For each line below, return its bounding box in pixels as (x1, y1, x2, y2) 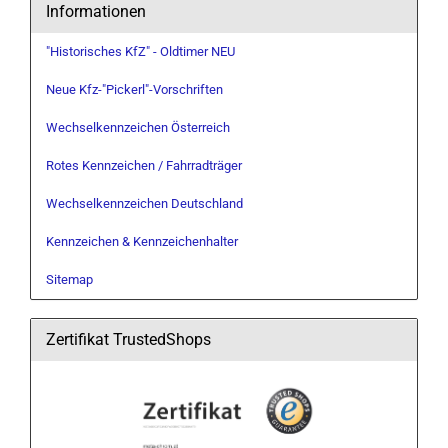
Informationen (46, 2, 146, 21)
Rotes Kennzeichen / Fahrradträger (46, 158, 242, 173)
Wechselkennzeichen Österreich (46, 120, 230, 135)
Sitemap (46, 272, 93, 287)
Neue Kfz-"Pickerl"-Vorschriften (46, 82, 223, 97)
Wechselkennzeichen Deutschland (46, 196, 243, 211)
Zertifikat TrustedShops (46, 330, 211, 349)
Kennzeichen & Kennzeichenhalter (46, 234, 238, 249)
